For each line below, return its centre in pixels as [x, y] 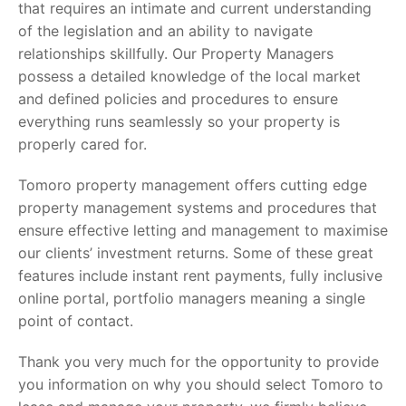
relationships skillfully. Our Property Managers [176, 53]
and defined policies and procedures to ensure [178, 98]
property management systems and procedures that [198, 207]
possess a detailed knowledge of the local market [189, 76]
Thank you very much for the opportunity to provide [198, 361]
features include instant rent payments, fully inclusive [200, 275]
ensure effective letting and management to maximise [203, 230]
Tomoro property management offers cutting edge [193, 184]
